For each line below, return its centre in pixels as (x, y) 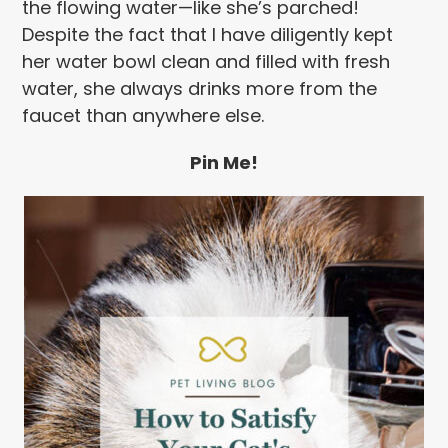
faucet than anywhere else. (143, 116)
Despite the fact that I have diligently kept (208, 35)
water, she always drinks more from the (200, 89)
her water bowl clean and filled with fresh (206, 62)
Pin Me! (224, 163)
